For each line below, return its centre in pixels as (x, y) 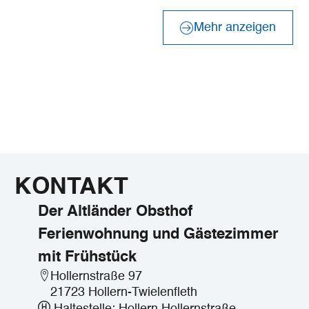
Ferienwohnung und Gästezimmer (158, 235)
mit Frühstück (87, 257)
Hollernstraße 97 (96, 277)
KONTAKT (71, 188)
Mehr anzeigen (235, 28)
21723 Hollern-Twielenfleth (123, 292)
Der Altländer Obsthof (115, 212)
